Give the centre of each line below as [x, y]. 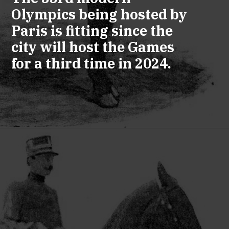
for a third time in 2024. [91, 63]
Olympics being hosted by [99, 14]
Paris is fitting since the [92, 30]
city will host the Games [93, 47]
